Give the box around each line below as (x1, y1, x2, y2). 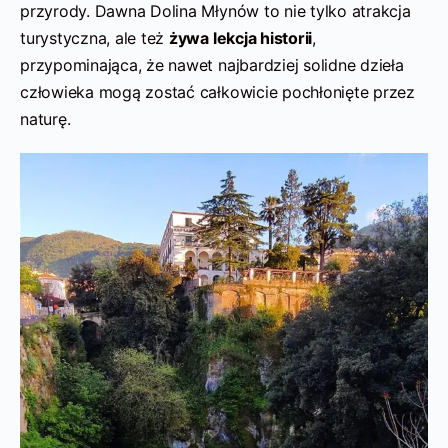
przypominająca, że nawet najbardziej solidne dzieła (20, 54, 404, 75)
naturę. (20, 108, 71, 129)
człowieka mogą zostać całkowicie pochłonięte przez (20, 81, 416, 102)
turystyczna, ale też (20, 27, 169, 48)
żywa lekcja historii (168, 27, 313, 48)
